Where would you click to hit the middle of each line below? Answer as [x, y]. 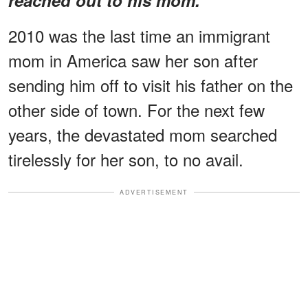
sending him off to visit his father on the [151, 85]
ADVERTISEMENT [154, 192]
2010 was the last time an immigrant [139, 35]
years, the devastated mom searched [143, 134]
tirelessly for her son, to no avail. [126, 159]
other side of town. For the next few [136, 109]
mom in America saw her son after [133, 60]
